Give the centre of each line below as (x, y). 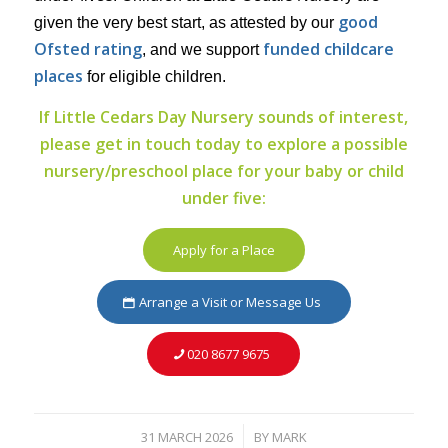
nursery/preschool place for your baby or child (223, 170)
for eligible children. (154, 77)
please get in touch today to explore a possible (223, 143)
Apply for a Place (223, 250)
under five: (223, 197)
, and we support (202, 50)
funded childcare (328, 49)
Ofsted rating (87, 49)
